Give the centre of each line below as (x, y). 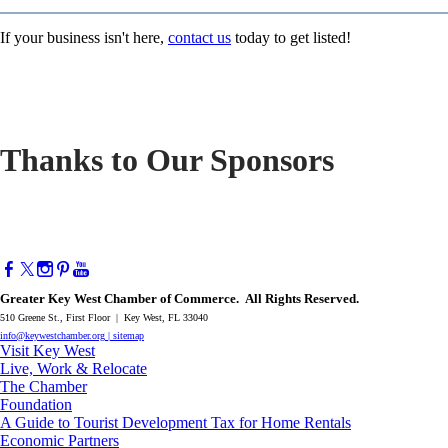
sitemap (128, 335)
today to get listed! (291, 38)
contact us (199, 38)
